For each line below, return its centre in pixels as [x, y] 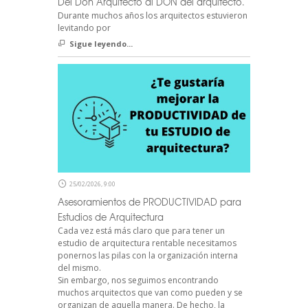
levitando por [84, 28]
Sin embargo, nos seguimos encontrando [138, 280]
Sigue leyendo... [101, 44]
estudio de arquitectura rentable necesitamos [147, 243]
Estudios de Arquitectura [111, 217]
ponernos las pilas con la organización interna [148, 255]
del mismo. [79, 267]
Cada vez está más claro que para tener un [141, 230]
